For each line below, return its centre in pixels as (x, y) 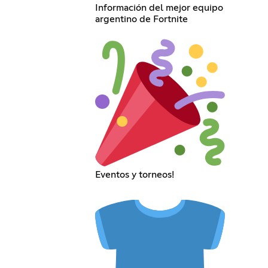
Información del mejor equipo (159, 8)
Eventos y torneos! (135, 175)
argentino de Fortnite (142, 19)
